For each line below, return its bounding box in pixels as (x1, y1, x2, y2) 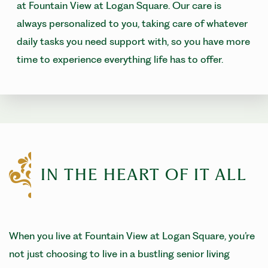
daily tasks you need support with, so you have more (17, 35, 250, 47)
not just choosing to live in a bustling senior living (9, 247, 230, 260)
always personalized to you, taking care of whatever (17, 17, 248, 29)
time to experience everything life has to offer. (17, 53, 223, 65)
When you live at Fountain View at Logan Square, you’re (9, 229, 255, 242)
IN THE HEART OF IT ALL (41, 165, 252, 185)
